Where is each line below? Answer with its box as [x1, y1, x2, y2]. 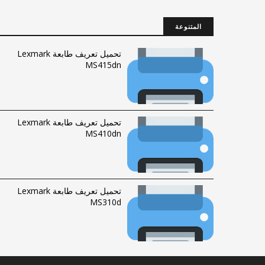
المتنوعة [175, 22, 202, 31]
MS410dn [85, 128, 121, 139]
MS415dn [85, 59, 121, 70]
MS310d [90, 196, 121, 208]
